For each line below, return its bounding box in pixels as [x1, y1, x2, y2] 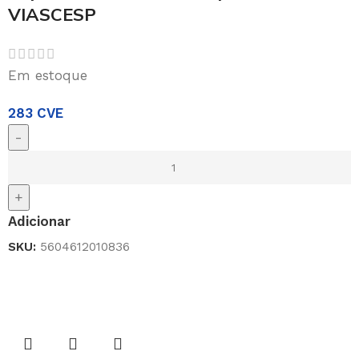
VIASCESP [8, 2, 96, 26]
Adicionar [8, 213, 71, 230]
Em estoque [8, 67, 87, 84]
